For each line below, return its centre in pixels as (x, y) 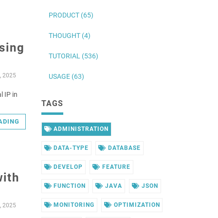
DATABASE (123, 148)
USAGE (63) (66, 76)
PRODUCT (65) (71, 15)
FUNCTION (69, 186)
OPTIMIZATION (136, 205)
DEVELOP (67, 167)
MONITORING (73, 205)
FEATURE (115, 167)
